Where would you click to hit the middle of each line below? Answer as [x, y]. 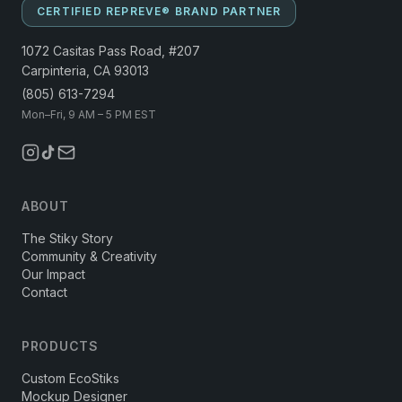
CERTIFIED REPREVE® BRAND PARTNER [159, 11]
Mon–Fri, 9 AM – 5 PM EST [89, 114]
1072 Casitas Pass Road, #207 [111, 51]
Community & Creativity [89, 256]
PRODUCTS [60, 346]
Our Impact [53, 274]
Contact [44, 292]
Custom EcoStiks [70, 378]
